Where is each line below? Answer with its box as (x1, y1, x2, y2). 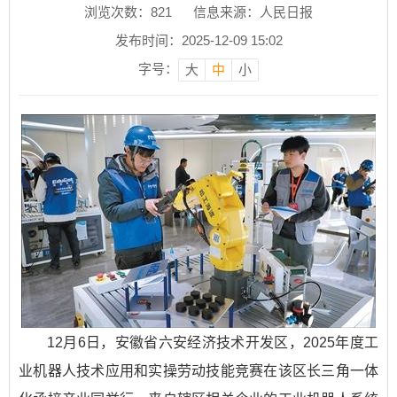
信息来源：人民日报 (193, 4, 313, 20)
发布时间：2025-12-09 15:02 (114, 33, 283, 49)
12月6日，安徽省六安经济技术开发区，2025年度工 (47, 335, 378, 351)
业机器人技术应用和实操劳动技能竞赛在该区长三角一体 (19, 363, 378, 379)
